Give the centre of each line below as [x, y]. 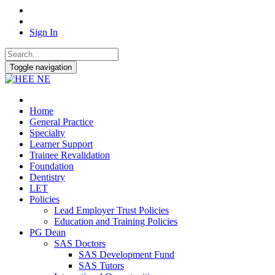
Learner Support [61, 144]
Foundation [52, 166]
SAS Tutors [101, 265]
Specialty [47, 133]
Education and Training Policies [116, 221]
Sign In [44, 32]
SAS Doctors [80, 243]
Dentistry [47, 177]
